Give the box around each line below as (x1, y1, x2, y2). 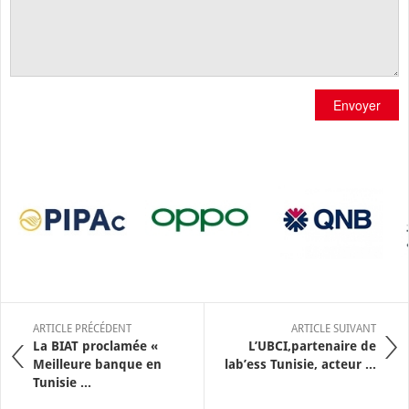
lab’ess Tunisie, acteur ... (225, 356, 376, 372)
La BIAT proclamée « (33, 338, 158, 353)
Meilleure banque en (33, 356, 162, 372)
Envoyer (333, 95, 381, 114)
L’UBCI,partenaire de (248, 338, 376, 353)
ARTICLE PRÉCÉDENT (33, 321, 131, 335)
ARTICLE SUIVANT (291, 321, 376, 335)
